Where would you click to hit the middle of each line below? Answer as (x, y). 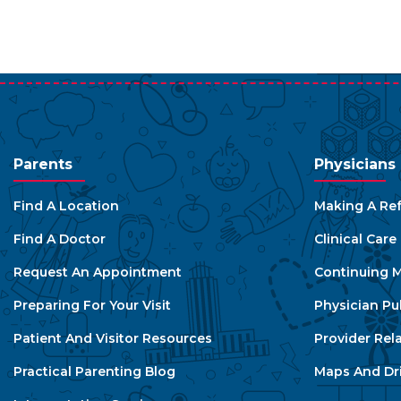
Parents (43, 164)
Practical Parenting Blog (94, 371)
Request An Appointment (98, 272)
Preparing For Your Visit (92, 305)
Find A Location (66, 206)
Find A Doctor (60, 239)
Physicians (355, 164)
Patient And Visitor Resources (113, 338)
